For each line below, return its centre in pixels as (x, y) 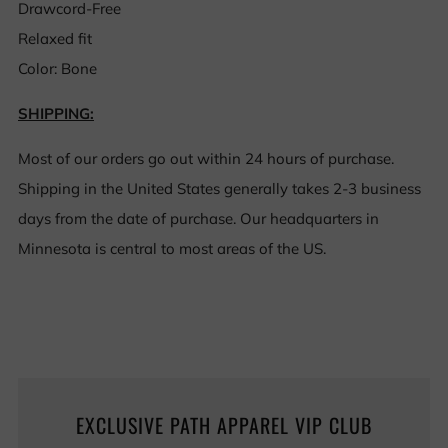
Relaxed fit (55, 38)
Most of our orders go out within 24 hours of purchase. (206, 158)
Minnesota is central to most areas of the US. (172, 248)
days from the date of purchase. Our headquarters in (198, 218)
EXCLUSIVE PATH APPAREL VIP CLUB (224, 425)
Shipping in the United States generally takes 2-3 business (219, 188)
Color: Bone (57, 68)
